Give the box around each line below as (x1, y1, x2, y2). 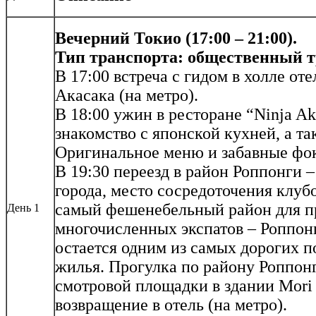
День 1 (7, 202, 39, 214)
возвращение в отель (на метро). (55, 296, 287, 315)
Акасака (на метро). (55, 86, 198, 105)
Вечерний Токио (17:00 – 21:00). (55, 29, 297, 48)
